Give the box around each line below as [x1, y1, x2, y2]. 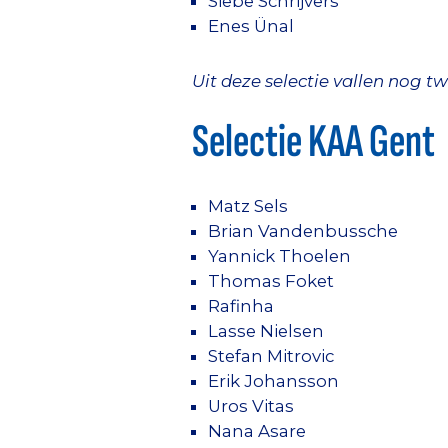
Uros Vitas [208, 396, 294, 417]
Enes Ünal [208, 15, 294, 36]
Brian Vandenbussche [208, 221, 398, 242]
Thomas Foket [208, 271, 334, 292]
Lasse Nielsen [208, 321, 324, 342]
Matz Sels [208, 196, 288, 217]
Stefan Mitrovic [208, 346, 334, 367]
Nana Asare [208, 421, 306, 442]
